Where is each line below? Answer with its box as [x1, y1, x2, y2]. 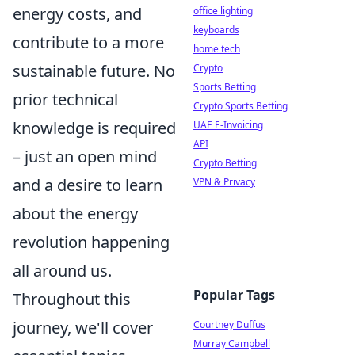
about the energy [13, 203, 138, 224]
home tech [193, 42, 240, 55]
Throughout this [13, 288, 131, 310]
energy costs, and [13, 3, 142, 25]
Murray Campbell [193, 337, 270, 350]
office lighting [193, 4, 253, 17]
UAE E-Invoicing [193, 118, 263, 132]
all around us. [13, 260, 112, 281]
